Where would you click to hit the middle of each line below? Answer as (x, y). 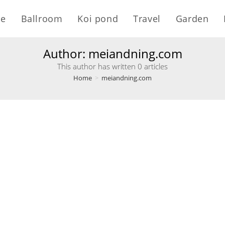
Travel (147, 19)
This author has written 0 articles (113, 66)
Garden (192, 19)
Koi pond (98, 19)
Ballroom (42, 19)
